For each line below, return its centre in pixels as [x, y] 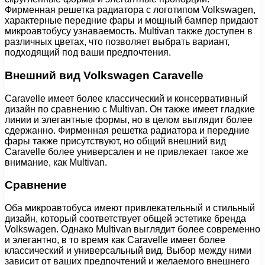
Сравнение [36, 185]
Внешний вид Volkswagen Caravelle [104, 75]
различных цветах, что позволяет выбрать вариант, [117, 42]
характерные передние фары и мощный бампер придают [131, 21]
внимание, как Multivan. [56, 162]
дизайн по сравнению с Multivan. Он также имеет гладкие [130, 109]
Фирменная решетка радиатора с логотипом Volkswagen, [130, 10]
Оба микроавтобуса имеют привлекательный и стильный [130, 208]
